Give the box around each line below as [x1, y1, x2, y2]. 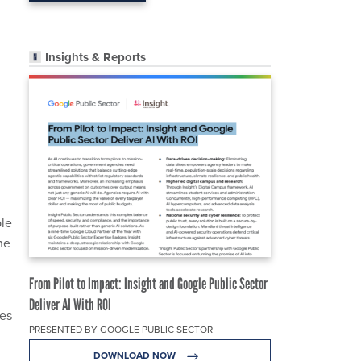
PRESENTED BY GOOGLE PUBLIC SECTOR [29, 322, 213, 337]
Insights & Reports [45, 48, 146, 67]
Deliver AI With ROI [29, 295, 111, 315]
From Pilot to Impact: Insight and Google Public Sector [29, 274, 268, 294]
